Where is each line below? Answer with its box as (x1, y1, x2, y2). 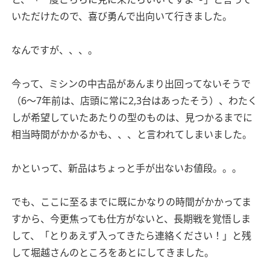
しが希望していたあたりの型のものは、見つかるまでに (11, 110, 253, 124)
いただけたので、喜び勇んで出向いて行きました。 (11, 9, 232, 23)
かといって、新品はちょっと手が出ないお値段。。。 (11, 161, 242, 175)
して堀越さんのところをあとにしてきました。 (11, 245, 214, 259)
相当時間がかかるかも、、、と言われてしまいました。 (11, 127, 252, 141)
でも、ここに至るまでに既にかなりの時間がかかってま (11, 195, 251, 209)
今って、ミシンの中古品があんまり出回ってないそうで (11, 77, 251, 90)
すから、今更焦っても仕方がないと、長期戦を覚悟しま (11, 212, 251, 225)
